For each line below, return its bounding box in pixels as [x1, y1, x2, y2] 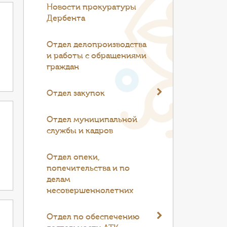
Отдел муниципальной [47, 115, 138, 124]
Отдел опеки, [47, 153, 100, 162]
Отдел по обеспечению [47, 212, 140, 221]
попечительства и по [47, 164, 130, 173]
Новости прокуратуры [47, 3, 137, 12]
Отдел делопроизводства [47, 40, 147, 49]
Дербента [47, 14, 86, 23]
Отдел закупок [47, 89, 105, 98]
